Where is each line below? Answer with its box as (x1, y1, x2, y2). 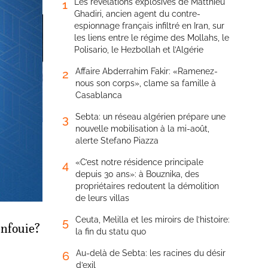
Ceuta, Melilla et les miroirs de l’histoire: (75, 215, 230, 224)
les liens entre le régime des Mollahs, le (74, 33, 229, 42)
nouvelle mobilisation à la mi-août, (75, 124, 209, 133)
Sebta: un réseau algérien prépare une (75, 112, 226, 121)
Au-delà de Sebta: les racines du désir (76, 248, 226, 258)
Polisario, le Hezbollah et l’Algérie (74, 45, 203, 54)
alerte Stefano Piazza (75, 136, 159, 145)
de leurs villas (75, 193, 129, 203)
